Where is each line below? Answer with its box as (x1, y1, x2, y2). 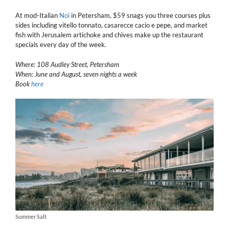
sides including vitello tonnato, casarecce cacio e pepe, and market (15, 21, 208, 30)
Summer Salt (15, 214, 47, 220)
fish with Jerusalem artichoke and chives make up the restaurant (15, 31, 203, 39)
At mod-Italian (15, 11, 58, 20)
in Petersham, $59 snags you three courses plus (70, 11, 211, 20)
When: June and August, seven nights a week (15, 70, 137, 78)
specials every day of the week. (15, 40, 106, 49)
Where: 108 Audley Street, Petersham (15, 60, 119, 68)
